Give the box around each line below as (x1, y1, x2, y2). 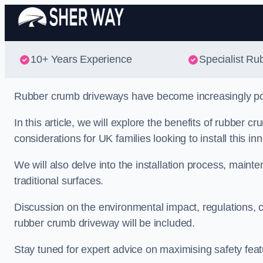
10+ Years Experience (31, 53, 132, 66)
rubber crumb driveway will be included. (14, 217, 195, 230)
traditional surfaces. (14, 175, 104, 187)
